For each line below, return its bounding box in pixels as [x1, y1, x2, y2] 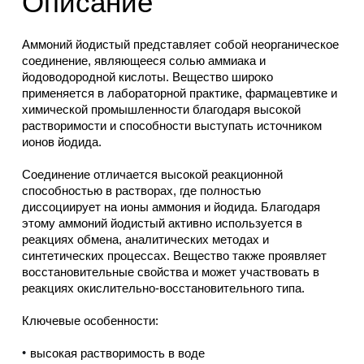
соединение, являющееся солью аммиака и [21, 54, 266, 68]
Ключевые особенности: [21, 314, 158, 328]
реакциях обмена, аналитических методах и [21, 232, 269, 247]
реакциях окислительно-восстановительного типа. [21, 281, 305, 296]
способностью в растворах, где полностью [21, 184, 261, 198]
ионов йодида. [21, 135, 102, 149]
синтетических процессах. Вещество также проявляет [21, 249, 327, 263]
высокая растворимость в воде [29, 346, 205, 361]
